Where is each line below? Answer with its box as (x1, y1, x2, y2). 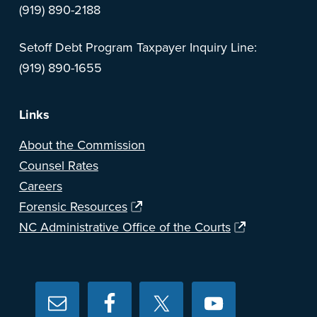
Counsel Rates (18, 158, 98, 174)
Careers (18, 178, 62, 195)
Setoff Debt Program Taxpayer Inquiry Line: (18, 40, 257, 56)
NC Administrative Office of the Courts (18, 219, 231, 236)
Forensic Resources (18, 199, 127, 215)
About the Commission (18, 137, 145, 154)
